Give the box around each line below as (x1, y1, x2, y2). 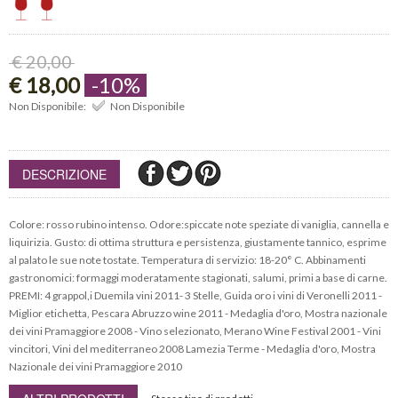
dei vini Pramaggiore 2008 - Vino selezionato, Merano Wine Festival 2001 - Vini (9, 324, 381, 338)
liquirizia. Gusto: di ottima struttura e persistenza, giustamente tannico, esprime (9, 235, 386, 250)
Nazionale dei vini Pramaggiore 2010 (9, 360, 182, 374)
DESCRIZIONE (22, 165, 107, 184)
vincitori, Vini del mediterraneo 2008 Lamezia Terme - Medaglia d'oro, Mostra (9, 342, 376, 356)
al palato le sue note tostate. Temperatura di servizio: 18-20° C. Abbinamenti (9, 253, 366, 267)
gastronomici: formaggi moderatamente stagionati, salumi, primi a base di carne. (9, 271, 387, 285)
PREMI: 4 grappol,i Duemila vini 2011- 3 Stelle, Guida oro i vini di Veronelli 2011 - (9, 289, 382, 303)
